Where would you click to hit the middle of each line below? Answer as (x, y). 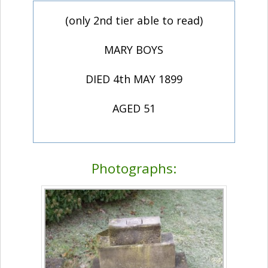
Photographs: (134, 169)
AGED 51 (134, 109)
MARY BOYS (134, 50)
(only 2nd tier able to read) (134, 21)
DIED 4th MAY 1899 (134, 79)
